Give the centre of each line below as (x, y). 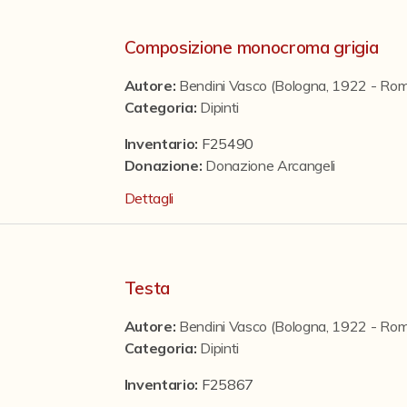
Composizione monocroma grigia (251, 47)
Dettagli (149, 198)
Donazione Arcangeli (271, 165)
